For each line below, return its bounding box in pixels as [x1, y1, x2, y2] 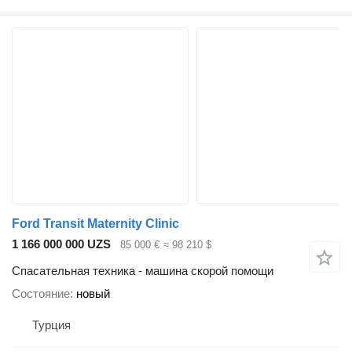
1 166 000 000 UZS [12, 236, 111, 251]
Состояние [12, 287, 70, 301]
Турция [32, 318, 71, 332]
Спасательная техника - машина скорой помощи [12, 264, 273, 278]
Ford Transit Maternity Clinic [12, 216, 179, 230]
